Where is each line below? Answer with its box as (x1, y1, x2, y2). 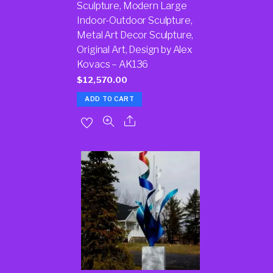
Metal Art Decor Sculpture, (77, 29, 194, 41)
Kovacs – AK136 (77, 58, 149, 70)
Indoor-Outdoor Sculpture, (77, 14, 193, 26)
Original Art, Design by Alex (77, 43, 193, 55)
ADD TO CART (84, 95, 135, 104)
